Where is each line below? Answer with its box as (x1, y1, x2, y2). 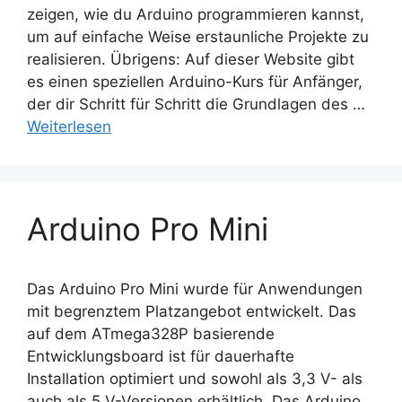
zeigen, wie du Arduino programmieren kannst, (27, 4, 364, 23)
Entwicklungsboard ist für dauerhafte (27, 346, 294, 365)
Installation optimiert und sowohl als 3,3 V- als (27, 369, 363, 388)
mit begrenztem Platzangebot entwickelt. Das (27, 301, 356, 320)
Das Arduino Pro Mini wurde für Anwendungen (27, 279, 363, 298)
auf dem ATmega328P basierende (27, 324, 275, 343)
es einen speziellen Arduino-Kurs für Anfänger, (27, 72, 363, 91)
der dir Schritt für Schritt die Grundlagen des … (27, 94, 365, 113)
